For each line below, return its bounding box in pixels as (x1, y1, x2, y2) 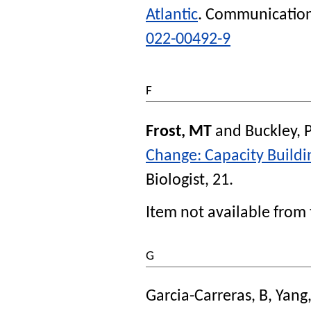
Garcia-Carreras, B (146, 288, 268, 305)
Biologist (146, 171, 205, 189)
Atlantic (146, 6, 198, 24)
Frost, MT (146, 123, 212, 140)
